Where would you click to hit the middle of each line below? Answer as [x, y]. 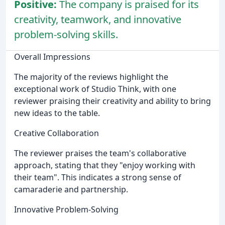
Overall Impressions [52, 57]
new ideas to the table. [57, 113]
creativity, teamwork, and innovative [98, 19]
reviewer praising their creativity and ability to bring [113, 101]
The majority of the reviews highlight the [91, 77]
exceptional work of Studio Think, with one [95, 89]
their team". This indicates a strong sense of [98, 177]
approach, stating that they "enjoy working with [105, 165]
